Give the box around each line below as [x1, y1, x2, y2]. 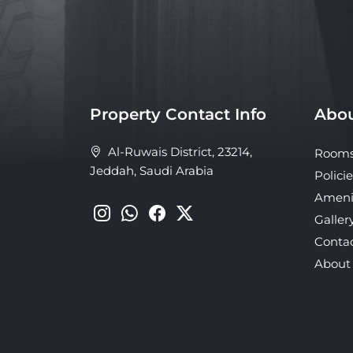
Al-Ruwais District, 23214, [102, 122, 252, 137]
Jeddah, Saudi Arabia [90, 141, 214, 156]
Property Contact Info [90, 83, 266, 102]
